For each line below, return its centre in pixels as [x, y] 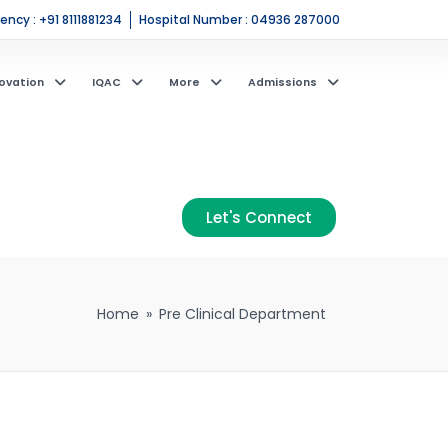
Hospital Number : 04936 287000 [240, 19]
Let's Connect [259, 217]
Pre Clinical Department [242, 314]
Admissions [282, 82]
